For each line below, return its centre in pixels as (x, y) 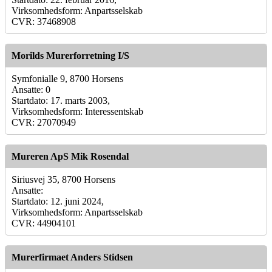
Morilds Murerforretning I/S (70, 55)
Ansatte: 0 (31, 89)
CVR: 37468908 (44, 21)
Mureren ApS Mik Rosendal (70, 156)
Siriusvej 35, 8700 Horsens (63, 179)
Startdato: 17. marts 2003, (61, 100)
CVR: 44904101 (44, 223)
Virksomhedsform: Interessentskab (77, 111)
